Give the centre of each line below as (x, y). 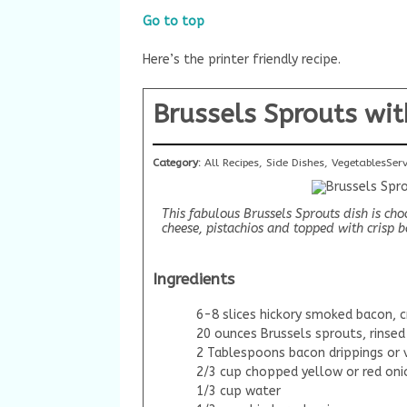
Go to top (174, 21)
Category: (179, 162)
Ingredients (194, 280)
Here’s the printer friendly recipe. (242, 60)
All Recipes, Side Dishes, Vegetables (295, 162)
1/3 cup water (238, 391)
